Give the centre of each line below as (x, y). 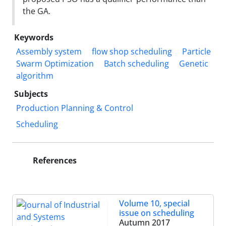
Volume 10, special (154, 203)
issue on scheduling (157, 213)
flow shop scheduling (132, 51)
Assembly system (49, 51)
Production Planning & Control (75, 108)
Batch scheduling (136, 63)
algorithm (35, 75)
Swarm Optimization (55, 63)
